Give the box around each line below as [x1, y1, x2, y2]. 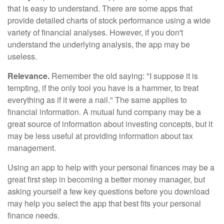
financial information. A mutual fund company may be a [7, 106, 201, 117]
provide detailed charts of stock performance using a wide [7, 14, 210, 26]
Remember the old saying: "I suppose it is [49, 70, 198, 81]
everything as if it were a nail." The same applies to [7, 94, 187, 105]
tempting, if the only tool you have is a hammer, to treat [7, 82, 198, 93]
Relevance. [7, 70, 49, 81]
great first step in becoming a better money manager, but [7, 173, 205, 185]
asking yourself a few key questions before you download [7, 185, 209, 197]
